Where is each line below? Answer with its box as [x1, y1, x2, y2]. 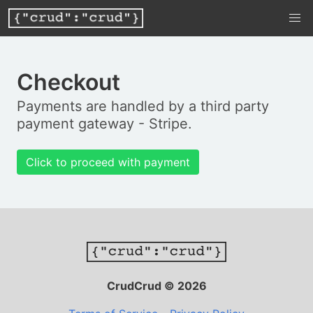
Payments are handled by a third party [17, 98, 269, 115]
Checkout [17, 68, 120, 96]
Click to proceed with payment [26, 155, 190, 169]
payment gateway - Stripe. [17, 115, 192, 132]
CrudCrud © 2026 [106, 279, 207, 293]
